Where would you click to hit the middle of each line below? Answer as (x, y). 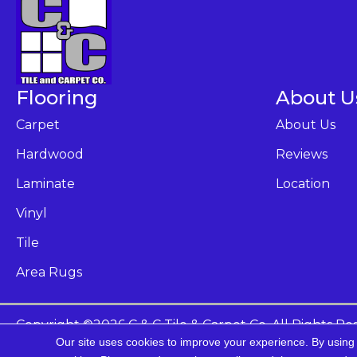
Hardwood (50, 154)
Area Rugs (49, 272)
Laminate (45, 184)
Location (303, 184)
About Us (306, 125)
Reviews (302, 154)
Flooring (57, 98)
